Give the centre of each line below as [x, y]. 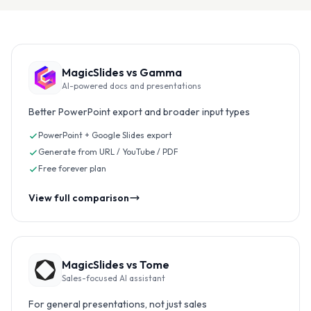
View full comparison [79, 198]
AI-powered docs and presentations [132, 86]
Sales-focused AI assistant [114, 278]
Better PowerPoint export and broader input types [139, 112]
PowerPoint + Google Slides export [105, 135]
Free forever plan [72, 168]
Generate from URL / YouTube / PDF [108, 152]
